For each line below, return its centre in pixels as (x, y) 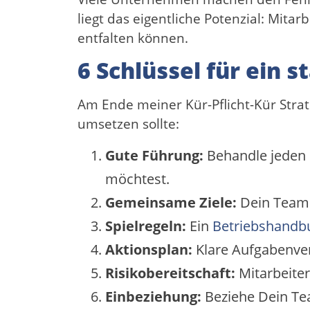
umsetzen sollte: (128, 124)
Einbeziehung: (153, 296)
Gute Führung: (154, 155)
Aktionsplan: (149, 249)
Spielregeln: (146, 226)
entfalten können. (133, 38)
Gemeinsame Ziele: (171, 202)
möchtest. (137, 179)
